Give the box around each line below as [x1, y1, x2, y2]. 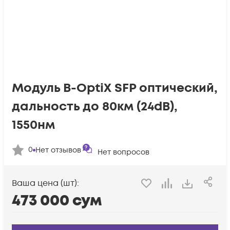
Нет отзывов [35, 145, 81, 155]
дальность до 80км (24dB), [12, 98, 178, 115]
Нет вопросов [98, 147, 149, 157]
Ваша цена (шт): [12, 178, 79, 189]
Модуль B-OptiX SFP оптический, [12, 80, 218, 97]
